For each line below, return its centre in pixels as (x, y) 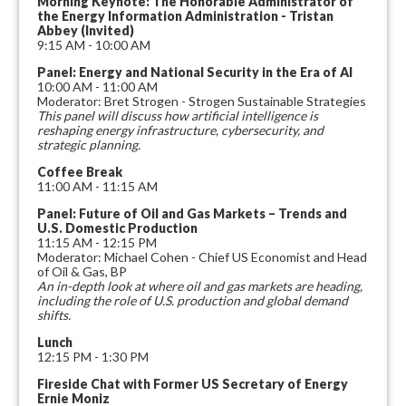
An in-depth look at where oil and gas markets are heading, (200, 286)
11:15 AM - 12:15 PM (97, 242)
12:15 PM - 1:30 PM (93, 357)
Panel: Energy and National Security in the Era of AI (195, 72)
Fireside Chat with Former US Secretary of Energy (193, 384)
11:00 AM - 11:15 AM (97, 186)
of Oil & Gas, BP (82, 271)
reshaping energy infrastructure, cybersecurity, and (180, 130)
